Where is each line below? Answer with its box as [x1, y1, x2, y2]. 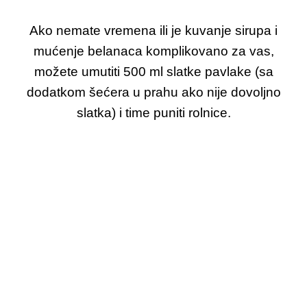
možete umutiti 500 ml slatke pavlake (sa [34, 64, 273, 79]
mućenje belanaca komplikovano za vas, [33, 44, 274, 59]
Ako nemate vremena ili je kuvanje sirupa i [29, 23, 278, 38]
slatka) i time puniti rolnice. [76, 106, 231, 121]
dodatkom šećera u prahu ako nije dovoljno [26, 85, 281, 100]
